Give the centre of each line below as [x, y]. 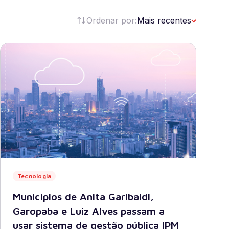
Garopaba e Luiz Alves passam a [89, 211]
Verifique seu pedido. [41, 27]
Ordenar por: [112, 20]
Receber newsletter [72, 104]
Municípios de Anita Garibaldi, [83, 197]
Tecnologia [35, 176]
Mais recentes [164, 20]
